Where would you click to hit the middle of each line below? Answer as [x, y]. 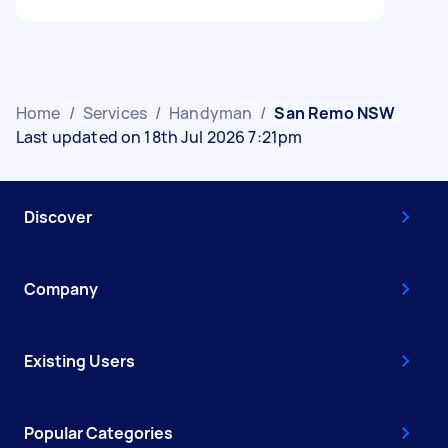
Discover [58, 216]
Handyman [211, 112]
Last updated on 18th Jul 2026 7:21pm [159, 136]
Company [61, 288]
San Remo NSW [335, 112]
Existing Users [79, 360]
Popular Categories [98, 432]
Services [114, 112]
